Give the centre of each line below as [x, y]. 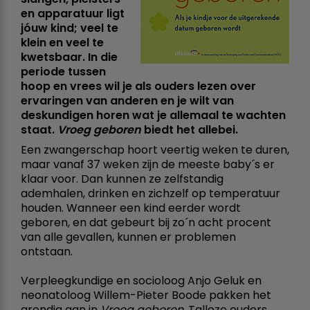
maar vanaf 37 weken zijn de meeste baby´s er [148, 164]
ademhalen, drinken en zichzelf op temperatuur [151, 193]
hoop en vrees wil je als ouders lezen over [138, 86]
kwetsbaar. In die [69, 57]
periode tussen [63, 71]
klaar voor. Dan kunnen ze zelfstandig [122, 179]
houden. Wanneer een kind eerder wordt [131, 208]
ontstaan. [47, 251]
